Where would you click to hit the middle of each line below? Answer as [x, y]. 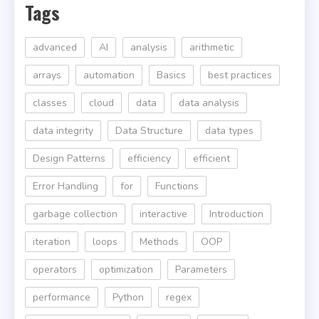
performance [62, 298]
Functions [177, 187]
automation [109, 75]
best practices [240, 75]
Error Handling [66, 187]
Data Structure [149, 131]
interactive [163, 214]
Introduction [236, 214]
